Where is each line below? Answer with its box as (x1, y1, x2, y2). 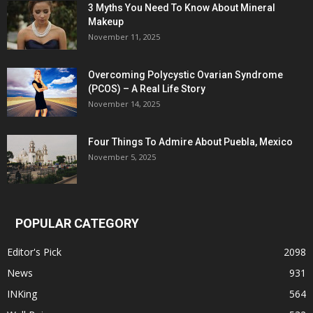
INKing (7, 286, 37, 300)
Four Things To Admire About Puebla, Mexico (88, 136, 293, 147)
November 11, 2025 (88, 31, 160, 42)
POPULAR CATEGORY (15, 215, 139, 231)
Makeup (88, 15, 124, 27)
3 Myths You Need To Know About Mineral (88, 1, 275, 13)
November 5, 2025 (88, 151, 156, 162)
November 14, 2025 (88, 98, 160, 109)
